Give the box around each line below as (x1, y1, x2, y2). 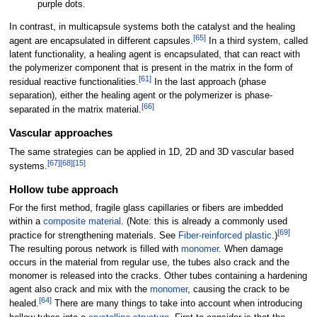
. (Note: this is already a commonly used (120, 217, 287, 227)
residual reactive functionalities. (8, 77, 139, 88)
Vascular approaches (8, 127, 113, 139)
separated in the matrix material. (8, 105, 142, 115)
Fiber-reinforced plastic (178, 231, 272, 241)
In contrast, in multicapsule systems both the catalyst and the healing (8, 21, 295, 32)
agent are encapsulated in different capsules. (8, 35, 193, 46)
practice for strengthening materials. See (8, 231, 178, 241)
